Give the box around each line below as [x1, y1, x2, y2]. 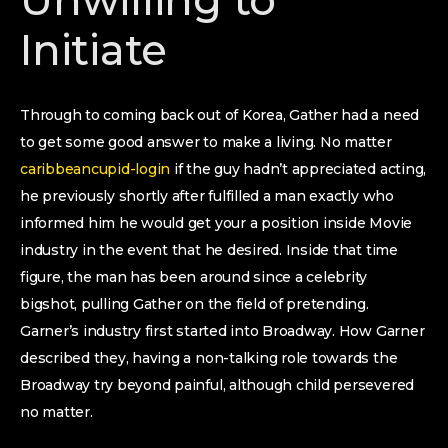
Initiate [20, 24, 168, 76]
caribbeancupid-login [20, 160, 171, 178]
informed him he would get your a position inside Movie [20, 214, 413, 232]
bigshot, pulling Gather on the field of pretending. [20, 295, 369, 313]
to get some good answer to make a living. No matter [20, 133, 392, 151]
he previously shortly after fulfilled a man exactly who [20, 187, 394, 205]
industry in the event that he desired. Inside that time [20, 241, 398, 259]
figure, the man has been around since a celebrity [20, 268, 368, 286]
